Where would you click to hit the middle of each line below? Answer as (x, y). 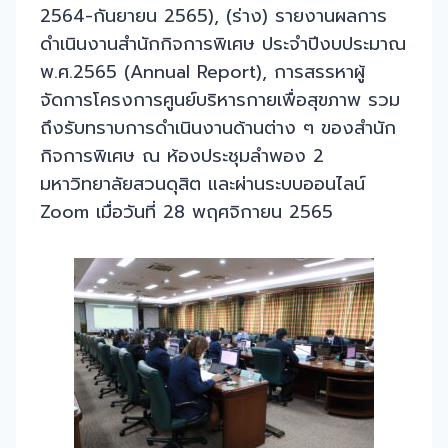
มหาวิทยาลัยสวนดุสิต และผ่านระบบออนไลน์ (202, 184)
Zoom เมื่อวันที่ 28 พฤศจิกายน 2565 (186, 212)
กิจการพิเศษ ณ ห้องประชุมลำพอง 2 (182, 156)
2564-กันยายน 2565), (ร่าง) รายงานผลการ (213, 16)
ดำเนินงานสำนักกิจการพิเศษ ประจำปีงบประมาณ (223, 44)
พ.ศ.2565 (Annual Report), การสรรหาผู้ (202, 72)
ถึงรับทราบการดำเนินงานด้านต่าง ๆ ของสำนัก (218, 128)
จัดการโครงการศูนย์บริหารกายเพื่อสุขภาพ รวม (220, 100)
